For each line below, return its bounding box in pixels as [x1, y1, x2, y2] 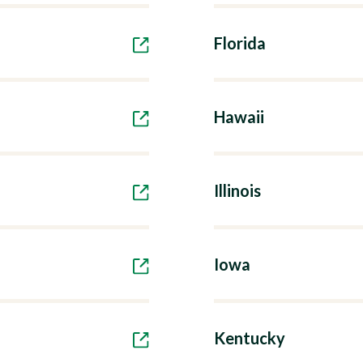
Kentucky [214, 328, 285, 348]
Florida [214, 33, 266, 53]
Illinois [214, 181, 261, 200]
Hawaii [214, 107, 264, 126]
